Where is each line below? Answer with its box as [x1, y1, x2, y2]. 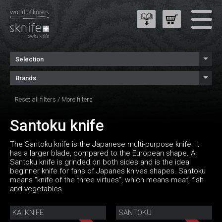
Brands [15, 74, 36, 82]
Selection [15, 55, 44, 63]
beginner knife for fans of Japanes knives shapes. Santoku [10, 166, 206, 176]
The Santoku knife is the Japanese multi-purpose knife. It [10, 140, 199, 149]
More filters [61, 96, 93, 103]
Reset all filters [15, 96, 56, 103]
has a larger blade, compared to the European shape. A [10, 149, 195, 158]
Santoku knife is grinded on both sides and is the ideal [10, 158, 191, 167]
